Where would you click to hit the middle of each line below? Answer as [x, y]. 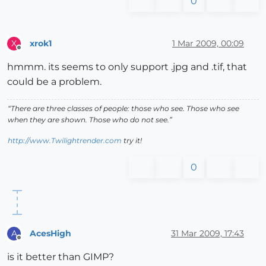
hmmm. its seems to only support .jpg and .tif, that [127, 67]
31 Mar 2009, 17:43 [208, 233]
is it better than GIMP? [61, 257]
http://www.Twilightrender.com [65, 141]
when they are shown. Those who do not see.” [90, 120]
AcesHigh [50, 233]
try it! [132, 141]
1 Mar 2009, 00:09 [208, 43]
